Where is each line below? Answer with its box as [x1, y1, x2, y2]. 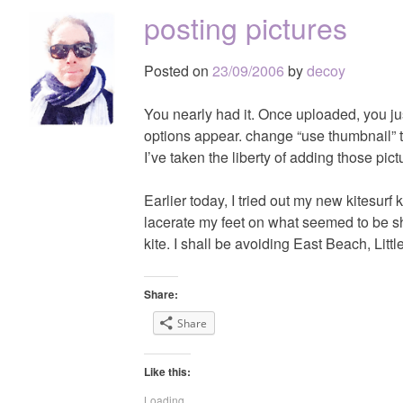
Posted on [144, 59, 212, 81]
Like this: [144, 363, 191, 380]
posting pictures [144, 5, 347, 48]
